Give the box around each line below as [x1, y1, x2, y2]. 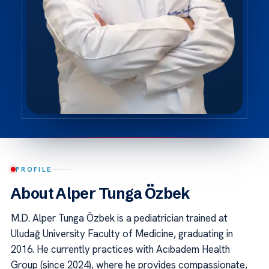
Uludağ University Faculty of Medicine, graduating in [11, 227, 233, 241]
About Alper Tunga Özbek [11, 184, 190, 203]
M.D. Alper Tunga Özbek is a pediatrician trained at [11, 211, 228, 225]
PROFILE [16, 165, 53, 174]
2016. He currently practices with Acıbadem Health [11, 243, 230, 256]
